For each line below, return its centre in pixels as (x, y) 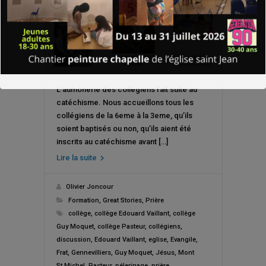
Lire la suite (77, 157)
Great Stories (122, 200)
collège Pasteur (121, 226)
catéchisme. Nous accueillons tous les (125, 102)
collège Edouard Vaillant (132, 213)
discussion (73, 239)
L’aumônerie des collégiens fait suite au (126, 89)
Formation (83, 200)
